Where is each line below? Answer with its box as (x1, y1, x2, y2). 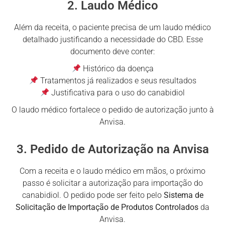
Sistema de (163, 190, 203, 200)
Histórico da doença (80, 63, 154, 73)
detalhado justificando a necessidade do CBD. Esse (22, 34, 203, 44)
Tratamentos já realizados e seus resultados (38, 75, 196, 85)
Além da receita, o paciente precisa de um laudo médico (14, 22, 211, 32)
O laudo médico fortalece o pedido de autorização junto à (11, 104, 214, 115)
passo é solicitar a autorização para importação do (22, 178, 203, 188)
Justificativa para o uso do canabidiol (49, 87, 185, 97)
